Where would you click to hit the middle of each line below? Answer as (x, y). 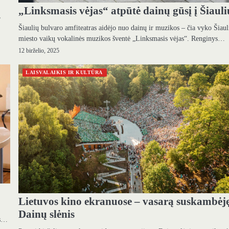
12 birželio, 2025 (39, 51)
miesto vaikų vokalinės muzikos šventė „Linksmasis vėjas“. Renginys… (122, 38)
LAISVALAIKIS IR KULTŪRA (64, 72)
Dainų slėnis (47, 214)
